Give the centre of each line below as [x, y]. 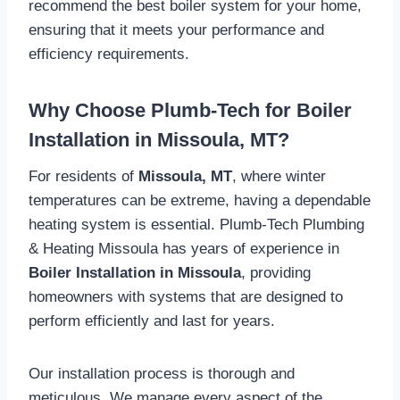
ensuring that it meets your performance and [176, 29]
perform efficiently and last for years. [152, 321]
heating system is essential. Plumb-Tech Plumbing [196, 224]
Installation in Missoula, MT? [159, 139]
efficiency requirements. [109, 54]
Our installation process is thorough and [162, 373]
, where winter [279, 176]
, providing [276, 272]
